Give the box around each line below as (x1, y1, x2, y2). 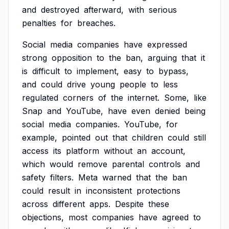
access (22, 146, 49, 156)
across (22, 199, 48, 209)
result (48, 186, 70, 196)
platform (66, 146, 99, 156)
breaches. (77, 18, 116, 28)
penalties (22, 18, 56, 28)
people (120, 79, 146, 89)
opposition (52, 53, 92, 63)
